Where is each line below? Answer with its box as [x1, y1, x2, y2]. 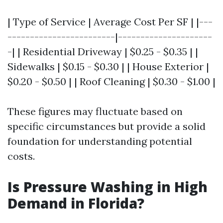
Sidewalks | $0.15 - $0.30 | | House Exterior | [7, 60, 209, 73]
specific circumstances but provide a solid [7, 120, 206, 132]
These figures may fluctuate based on [7, 105, 183, 117]
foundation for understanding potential [7, 135, 192, 147]
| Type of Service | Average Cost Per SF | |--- [7, 15, 213, 28]
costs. [7, 150, 35, 162]
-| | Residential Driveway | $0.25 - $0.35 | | [7, 45, 198, 58]
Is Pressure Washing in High [7, 177, 208, 196]
